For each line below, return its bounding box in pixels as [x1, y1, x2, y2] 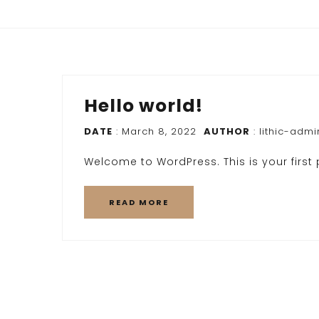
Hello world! [84, 93, 203, 118]
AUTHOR [204, 124, 250, 138]
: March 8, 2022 [113, 124, 197, 138]
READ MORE [109, 196, 169, 208]
